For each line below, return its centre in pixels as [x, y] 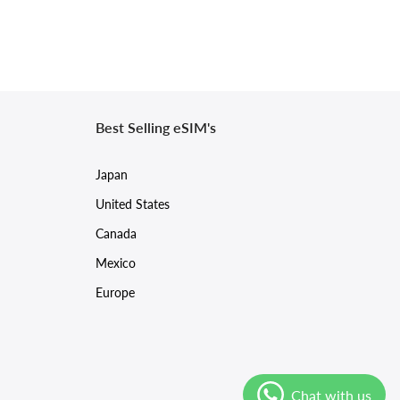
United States [133, 204]
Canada [117, 233]
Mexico [116, 262]
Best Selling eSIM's [156, 127]
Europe [116, 292]
